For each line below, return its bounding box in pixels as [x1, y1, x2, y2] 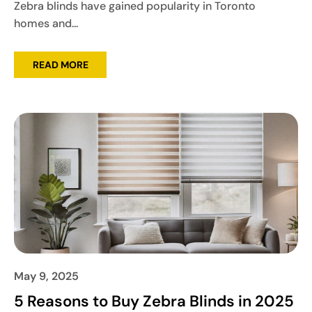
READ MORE [32, 58, 88, 72]
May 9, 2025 [14, 269, 79, 284]
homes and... [14, 15, 78, 31]
